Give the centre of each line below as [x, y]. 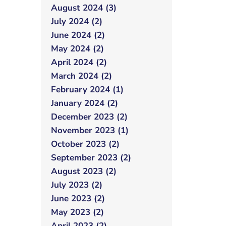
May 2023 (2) [77, 212]
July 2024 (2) [77, 21]
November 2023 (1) [90, 130]
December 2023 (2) [89, 117]
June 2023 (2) [78, 199]
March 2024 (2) [81, 76]
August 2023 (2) [84, 171]
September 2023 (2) [91, 158]
